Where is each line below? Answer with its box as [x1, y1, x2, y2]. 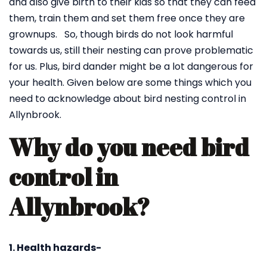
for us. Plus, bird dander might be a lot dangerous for [9, 60, 253, 73]
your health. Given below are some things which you [9, 76, 252, 89]
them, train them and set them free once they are [9, 11, 245, 25]
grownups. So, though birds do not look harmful [9, 27, 233, 41]
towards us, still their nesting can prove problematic [9, 44, 253, 57]
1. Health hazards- [9, 241, 101, 254]
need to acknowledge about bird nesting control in [9, 92, 246, 105]
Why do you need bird [9, 131, 249, 163]
